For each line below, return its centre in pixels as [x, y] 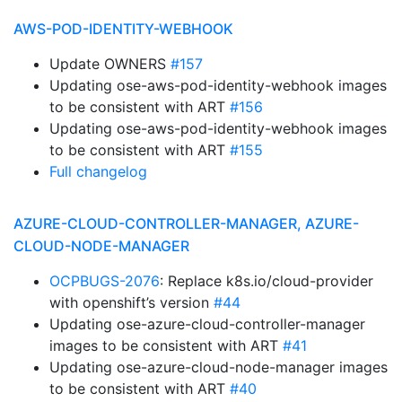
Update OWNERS [110, 64]
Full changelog [98, 171]
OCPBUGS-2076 [105, 281]
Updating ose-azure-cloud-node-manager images [218, 367]
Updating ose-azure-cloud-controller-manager [207, 324]
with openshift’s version [131, 302]
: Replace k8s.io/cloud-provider [267, 281]
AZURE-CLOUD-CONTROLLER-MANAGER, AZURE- [186, 223]
